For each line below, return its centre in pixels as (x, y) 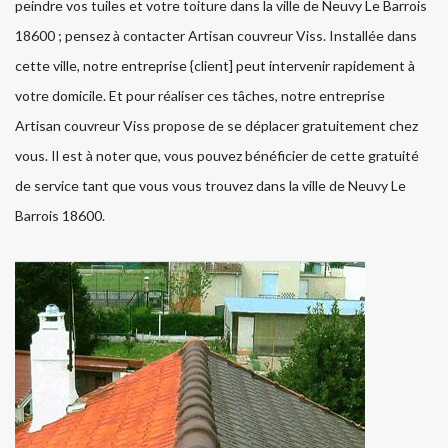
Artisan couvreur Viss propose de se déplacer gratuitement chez (216, 126)
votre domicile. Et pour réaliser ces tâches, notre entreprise (200, 96)
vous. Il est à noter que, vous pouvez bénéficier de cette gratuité (217, 156)
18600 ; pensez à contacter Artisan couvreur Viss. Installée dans (216, 36)
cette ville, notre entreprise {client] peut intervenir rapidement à (215, 66)
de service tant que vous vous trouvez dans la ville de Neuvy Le (210, 186)
